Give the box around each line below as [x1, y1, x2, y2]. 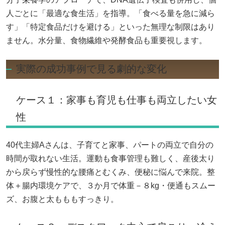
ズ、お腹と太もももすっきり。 [6, 195, 119, 204]
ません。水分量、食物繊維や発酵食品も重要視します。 [6, 36, 207, 45]
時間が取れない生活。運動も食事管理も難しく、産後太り [6, 154, 215, 163]
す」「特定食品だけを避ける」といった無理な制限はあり [6, 23, 215, 32]
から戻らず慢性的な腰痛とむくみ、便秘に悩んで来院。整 [6, 168, 215, 177]
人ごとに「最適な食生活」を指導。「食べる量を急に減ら [6, 9, 215, 18]
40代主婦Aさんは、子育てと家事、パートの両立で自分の [6, 141, 213, 150]
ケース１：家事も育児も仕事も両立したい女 [16, 94, 217, 106]
